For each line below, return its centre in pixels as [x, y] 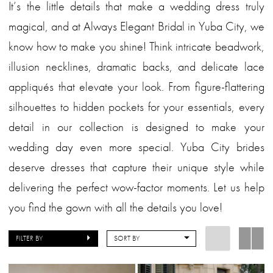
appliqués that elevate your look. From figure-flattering [136, 87]
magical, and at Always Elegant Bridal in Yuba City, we [136, 27]
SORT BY [127, 238]
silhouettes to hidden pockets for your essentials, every [136, 107]
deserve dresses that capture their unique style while [136, 167]
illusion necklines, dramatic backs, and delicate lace [136, 67]
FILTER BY [30, 238]
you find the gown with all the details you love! [116, 207]
